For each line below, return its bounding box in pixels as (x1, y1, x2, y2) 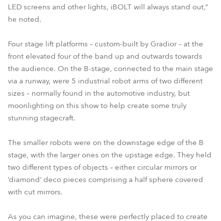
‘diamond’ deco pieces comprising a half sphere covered (8, 175, 203, 184)
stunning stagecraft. (8, 113, 75, 123)
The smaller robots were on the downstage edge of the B (8, 138, 204, 147)
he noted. (8, 14, 41, 24)
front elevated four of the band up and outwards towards (8, 51, 202, 61)
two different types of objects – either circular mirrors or (8, 162, 197, 172)
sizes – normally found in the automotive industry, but (8, 88, 190, 98)
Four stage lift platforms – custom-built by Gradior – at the (8, 39, 203, 49)
